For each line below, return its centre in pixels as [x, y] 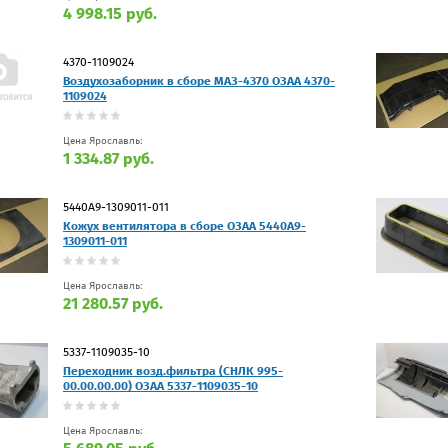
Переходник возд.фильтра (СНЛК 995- [173, 370]
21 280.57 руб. [113, 303]
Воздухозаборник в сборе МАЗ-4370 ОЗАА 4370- [199, 80]
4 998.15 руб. [110, 13]
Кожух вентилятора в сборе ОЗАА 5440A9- [184, 225]
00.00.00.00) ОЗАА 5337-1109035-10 [160, 385]
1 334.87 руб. [108, 158]
